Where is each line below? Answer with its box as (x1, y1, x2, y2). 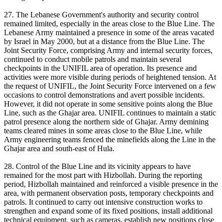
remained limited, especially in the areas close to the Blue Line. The (4, 19, 215, 28)
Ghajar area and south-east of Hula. (4, 144, 114, 153)
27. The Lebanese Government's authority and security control (4, 10, 199, 19)
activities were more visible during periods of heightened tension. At (4, 73, 216, 82)
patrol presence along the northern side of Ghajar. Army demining (4, 117, 209, 126)
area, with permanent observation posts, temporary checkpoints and (4, 189, 214, 198)
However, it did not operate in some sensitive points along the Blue (4, 100, 213, 109)
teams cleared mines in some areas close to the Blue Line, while (4, 126, 202, 135)
